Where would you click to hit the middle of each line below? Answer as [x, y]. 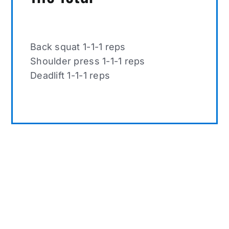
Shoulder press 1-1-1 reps [88, 61]
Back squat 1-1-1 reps [78, 47]
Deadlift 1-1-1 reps [70, 76]
